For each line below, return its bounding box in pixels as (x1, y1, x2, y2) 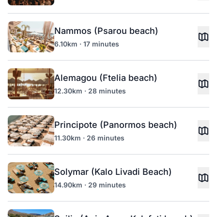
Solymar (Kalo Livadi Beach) (54, 167, 172, 177)
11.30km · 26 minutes (54, 134, 124, 142)
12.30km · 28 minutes (54, 87, 126, 95)
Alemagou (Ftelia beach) (54, 73, 157, 83)
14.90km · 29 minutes (54, 181, 126, 189)
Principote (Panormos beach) (54, 120, 177, 130)
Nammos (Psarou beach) (54, 26, 158, 36)
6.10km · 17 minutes (54, 40, 119, 48)
